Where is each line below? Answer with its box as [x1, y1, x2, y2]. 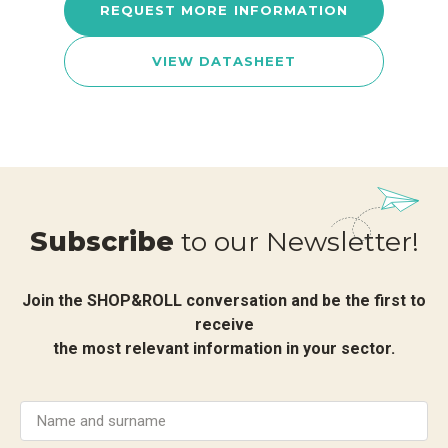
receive [194, 315, 254, 334]
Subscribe [29, 225, 174, 258]
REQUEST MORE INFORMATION [100, 2, 348, 18]
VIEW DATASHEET [151, 53, 297, 69]
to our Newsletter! [173, 225, 419, 258]
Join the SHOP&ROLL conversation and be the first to [22, 291, 426, 310]
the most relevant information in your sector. [53, 339, 395, 358]
